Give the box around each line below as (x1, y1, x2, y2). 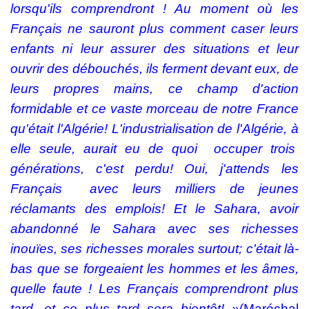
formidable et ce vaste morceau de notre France (10, 101, 299, 116)
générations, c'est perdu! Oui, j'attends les (10, 161, 299, 176)
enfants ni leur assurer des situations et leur (10, 41, 299, 56)
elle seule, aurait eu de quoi (10, 141, 197, 156)
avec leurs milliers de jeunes (90, 181, 299, 196)
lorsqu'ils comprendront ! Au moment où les (10, 1, 299, 16)
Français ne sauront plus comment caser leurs (10, 21, 299, 36)
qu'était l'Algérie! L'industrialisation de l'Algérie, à (10, 121, 299, 136)
